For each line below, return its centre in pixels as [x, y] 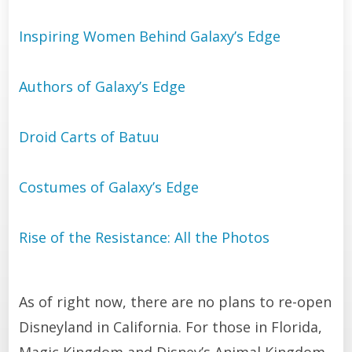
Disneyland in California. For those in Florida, [170, 326]
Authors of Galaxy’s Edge [102, 86]
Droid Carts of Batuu [89, 136]
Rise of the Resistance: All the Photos [144, 237]
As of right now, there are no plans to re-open [175, 301]
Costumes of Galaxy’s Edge [108, 187]
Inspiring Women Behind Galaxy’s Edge [149, 36]
